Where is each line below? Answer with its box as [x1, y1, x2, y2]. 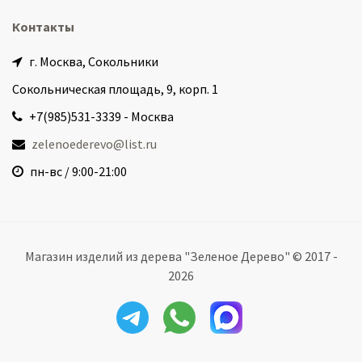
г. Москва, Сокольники [27, 53, 158, 69]
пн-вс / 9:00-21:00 [27, 163, 127, 179]
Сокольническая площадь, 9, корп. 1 [12, 81, 218, 97]
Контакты [12, 19, 74, 35]
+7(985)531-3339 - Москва [27, 108, 174, 124]
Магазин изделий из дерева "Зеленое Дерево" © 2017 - [24, 248, 338, 264]
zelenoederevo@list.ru [32, 136, 157, 152]
